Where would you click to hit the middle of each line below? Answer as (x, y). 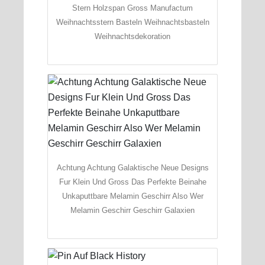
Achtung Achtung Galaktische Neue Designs (132, 167)
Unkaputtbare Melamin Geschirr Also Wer (132, 196)
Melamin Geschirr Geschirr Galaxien (132, 210)
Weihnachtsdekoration (132, 36)
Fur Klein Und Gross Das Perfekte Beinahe (132, 182)
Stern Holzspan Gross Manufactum (132, 8)
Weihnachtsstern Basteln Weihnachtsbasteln (132, 22)
